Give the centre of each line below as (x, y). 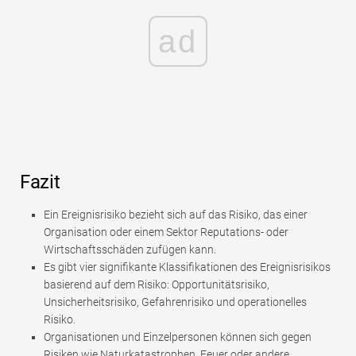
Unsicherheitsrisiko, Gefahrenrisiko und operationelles (175, 302)
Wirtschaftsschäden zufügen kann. (130, 250)
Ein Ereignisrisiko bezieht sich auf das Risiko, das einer (176, 215)
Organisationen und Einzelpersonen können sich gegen (178, 337)
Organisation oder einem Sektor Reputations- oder (166, 232)
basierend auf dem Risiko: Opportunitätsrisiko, (157, 285)
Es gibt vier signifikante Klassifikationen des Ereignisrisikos (187, 267)
